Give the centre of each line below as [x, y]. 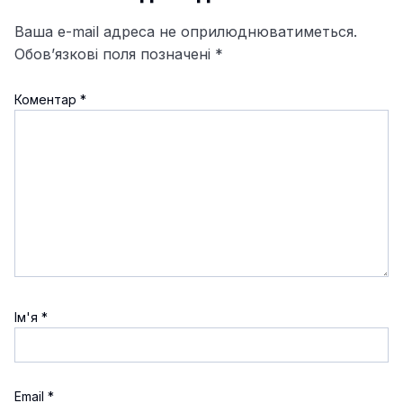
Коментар [47, 99]
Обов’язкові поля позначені [115, 54]
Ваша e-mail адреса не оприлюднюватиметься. [186, 31]
